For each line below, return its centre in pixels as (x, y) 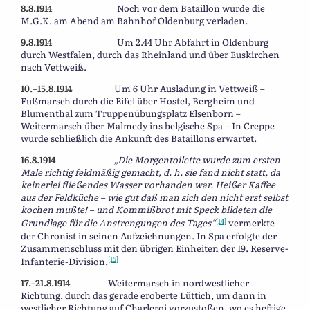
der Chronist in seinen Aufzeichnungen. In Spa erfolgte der (149, 235)
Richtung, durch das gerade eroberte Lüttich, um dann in (144, 295)
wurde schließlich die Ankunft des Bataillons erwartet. (139, 138)
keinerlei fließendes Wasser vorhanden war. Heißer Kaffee (148, 185)
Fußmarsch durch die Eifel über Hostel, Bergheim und (138, 101)
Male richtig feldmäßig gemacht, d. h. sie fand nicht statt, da (151, 172)
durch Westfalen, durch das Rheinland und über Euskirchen (150, 55)
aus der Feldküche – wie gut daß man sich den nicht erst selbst (154, 197)
